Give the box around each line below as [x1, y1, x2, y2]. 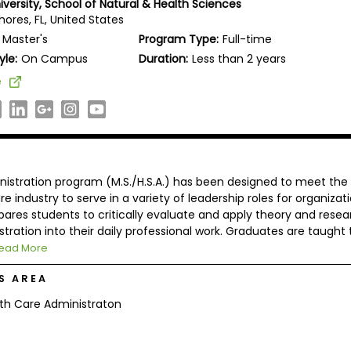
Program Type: [139, 31, 219, 47]
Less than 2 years [192, 50, 287, 67]
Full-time [223, 31, 273, 47]
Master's [2, 31, 49, 47]
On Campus [21, 50, 89, 67]
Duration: [139, 50, 189, 67]
